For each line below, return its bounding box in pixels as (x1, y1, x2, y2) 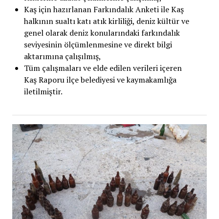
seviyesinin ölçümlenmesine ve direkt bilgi (23, 39, 172, 50)
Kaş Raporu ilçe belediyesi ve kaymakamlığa (23, 74, 176, 85)
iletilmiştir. (23, 86, 63, 97)
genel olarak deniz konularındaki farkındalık (23, 27, 180, 38)
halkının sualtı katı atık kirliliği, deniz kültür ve (23, 16, 189, 26)
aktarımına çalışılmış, (23, 51, 101, 62)
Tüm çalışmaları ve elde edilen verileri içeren (23, 63, 182, 73)
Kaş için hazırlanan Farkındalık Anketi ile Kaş (23, 4, 184, 15)
